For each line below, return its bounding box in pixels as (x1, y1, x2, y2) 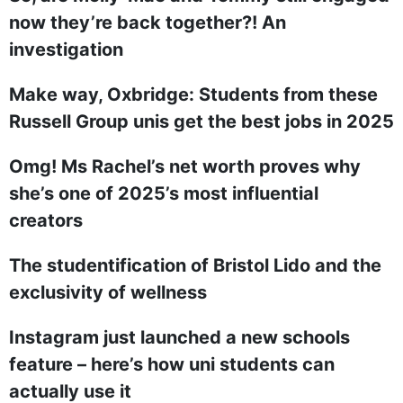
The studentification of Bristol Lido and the (9, 255, 381, 276)
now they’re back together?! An (9, 12, 286, 33)
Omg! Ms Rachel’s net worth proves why (9, 156, 361, 177)
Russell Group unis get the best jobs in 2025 (9, 111, 394, 132)
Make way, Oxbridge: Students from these (9, 84, 378, 105)
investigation (9, 39, 123, 60)
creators (9, 210, 83, 231)
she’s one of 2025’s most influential (9, 183, 318, 204)
